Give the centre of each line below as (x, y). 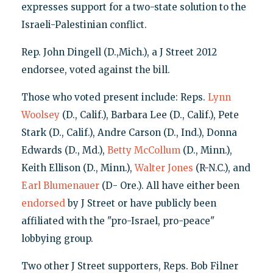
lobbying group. (57, 239)
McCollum (157, 151)
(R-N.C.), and (222, 168)
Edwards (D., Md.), (64, 151)
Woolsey (40, 115)
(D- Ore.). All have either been (169, 186)
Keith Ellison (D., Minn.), (78, 168)
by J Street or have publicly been (140, 204)
